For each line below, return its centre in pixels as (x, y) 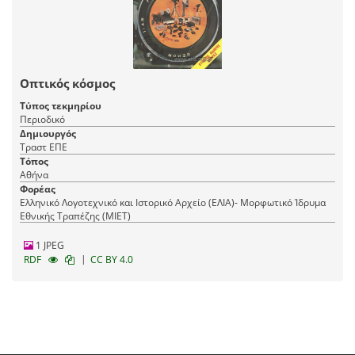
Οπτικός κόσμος (67, 83)
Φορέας (38, 189)
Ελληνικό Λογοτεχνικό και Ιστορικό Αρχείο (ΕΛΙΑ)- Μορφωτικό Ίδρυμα (173, 202)
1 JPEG (49, 245)
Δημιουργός (48, 133)
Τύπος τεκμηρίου (61, 105)
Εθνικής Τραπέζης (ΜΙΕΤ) (75, 216)
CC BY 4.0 (112, 259)
